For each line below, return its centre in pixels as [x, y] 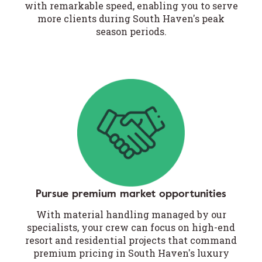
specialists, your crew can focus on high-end [131, 227]
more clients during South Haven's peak [131, 18]
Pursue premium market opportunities [131, 193]
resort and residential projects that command [131, 240]
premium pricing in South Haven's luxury [131, 253]
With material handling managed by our [131, 214]
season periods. [131, 31]
